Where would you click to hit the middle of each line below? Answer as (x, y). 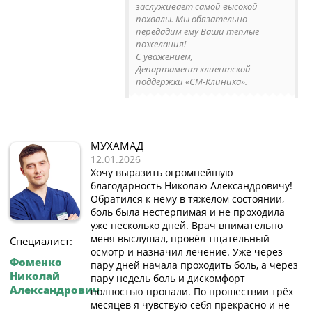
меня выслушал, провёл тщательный (180, 239)
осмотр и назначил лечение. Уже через (187, 252)
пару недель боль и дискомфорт (168, 279)
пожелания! (161, 44)
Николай (35, 276)
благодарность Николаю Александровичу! (192, 186)
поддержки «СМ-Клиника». (192, 82)
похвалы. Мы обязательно (192, 19)
